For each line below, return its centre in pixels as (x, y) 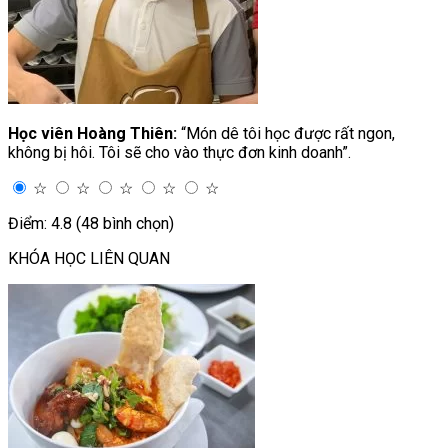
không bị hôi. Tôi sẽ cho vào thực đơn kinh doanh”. (179, 152)
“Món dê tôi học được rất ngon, (286, 133)
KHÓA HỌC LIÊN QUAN (89, 258)
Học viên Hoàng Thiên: (92, 133)
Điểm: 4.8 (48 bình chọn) (91, 223)
